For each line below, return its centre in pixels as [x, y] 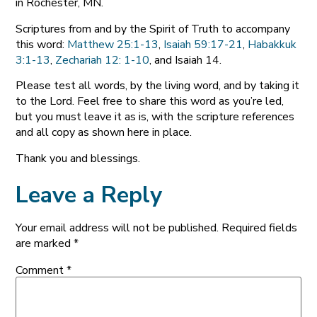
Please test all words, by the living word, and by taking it [158, 86]
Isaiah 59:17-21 [203, 44]
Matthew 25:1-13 [113, 44]
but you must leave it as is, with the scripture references [155, 117]
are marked [45, 244]
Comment [41, 270]
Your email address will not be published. [117, 228]
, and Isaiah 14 [185, 60]
